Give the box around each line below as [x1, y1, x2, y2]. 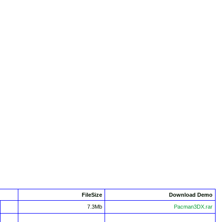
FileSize [82, 192, 102, 198]
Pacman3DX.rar [174, 204, 213, 210]
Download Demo [169, 192, 213, 198]
